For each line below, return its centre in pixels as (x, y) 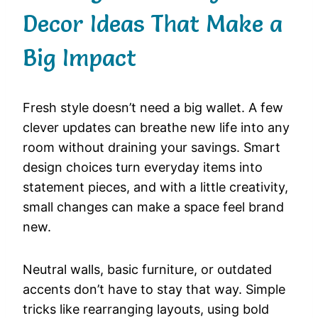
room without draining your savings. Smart (152, 147)
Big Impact (79, 57)
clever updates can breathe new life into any (156, 127)
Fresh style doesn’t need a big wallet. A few (153, 107)
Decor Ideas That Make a (153, 23)
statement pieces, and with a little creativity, (155, 187)
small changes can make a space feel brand (153, 207)
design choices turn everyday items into (143, 167)
